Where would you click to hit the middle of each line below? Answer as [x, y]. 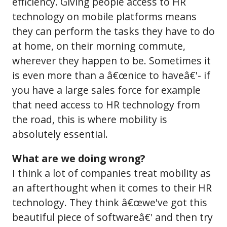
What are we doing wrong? [79, 159]
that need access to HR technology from [106, 104]
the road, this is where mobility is [90, 119]
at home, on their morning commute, [99, 46]
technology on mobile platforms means [104, 16]
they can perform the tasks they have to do [113, 31]
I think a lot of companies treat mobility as [111, 173]
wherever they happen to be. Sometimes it [111, 60]
